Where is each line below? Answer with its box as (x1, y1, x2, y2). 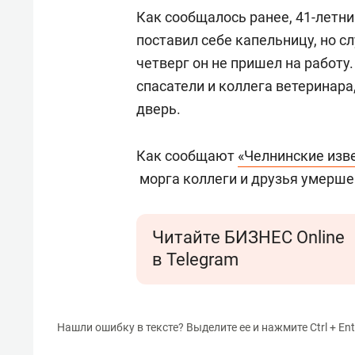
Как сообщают (136, 147, 238, 164)
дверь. (136, 101, 181, 117)
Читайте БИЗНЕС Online (152, 227, 345, 247)
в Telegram (152, 250, 239, 269)
